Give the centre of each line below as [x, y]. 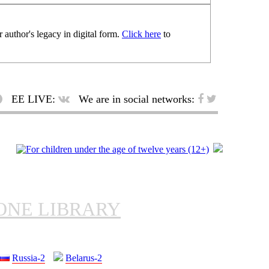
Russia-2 [29, 258]
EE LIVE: [33, 99]
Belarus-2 [84, 258]
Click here [141, 34]
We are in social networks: [137, 99]
